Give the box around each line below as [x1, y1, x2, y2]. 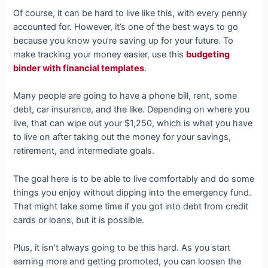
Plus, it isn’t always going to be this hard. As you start [13, 242, 231, 253]
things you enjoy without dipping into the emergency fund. [13, 187, 252, 198]
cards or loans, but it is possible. [13, 214, 147, 226]
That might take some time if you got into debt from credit [13, 200, 249, 212]
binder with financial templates [13, 62, 145, 74]
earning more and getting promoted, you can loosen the [13, 255, 242, 267]
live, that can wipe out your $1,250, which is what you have [13, 118, 253, 129]
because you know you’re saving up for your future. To [13, 35, 234, 46]
